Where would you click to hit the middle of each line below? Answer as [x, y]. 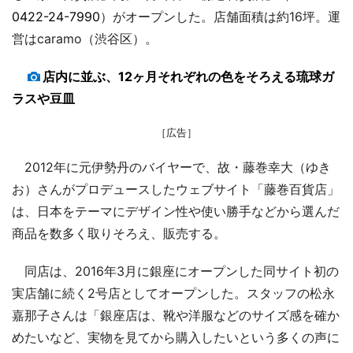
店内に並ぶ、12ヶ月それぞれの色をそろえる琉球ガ [188, 76]
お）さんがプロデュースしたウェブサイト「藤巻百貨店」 [176, 189]
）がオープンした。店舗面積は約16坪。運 [220, 16]
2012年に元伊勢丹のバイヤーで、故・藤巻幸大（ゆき [171, 167]
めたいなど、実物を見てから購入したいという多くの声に [176, 337]
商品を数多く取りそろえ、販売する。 [119, 233]
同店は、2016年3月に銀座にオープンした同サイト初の [175, 271]
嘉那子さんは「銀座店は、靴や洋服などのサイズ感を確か [176, 315]
